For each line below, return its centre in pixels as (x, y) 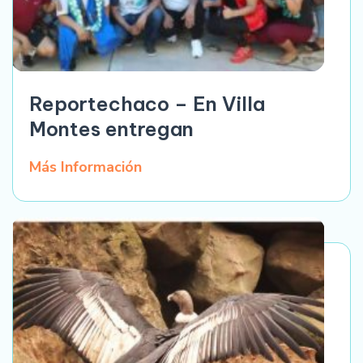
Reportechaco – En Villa (147, 104)
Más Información (85, 167)
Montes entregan (111, 129)
